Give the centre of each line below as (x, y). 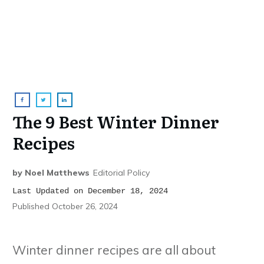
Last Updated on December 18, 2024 (90, 191)
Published (32, 206)
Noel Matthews (57, 172)
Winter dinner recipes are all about (114, 250)
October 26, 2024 (85, 206)
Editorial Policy (121, 172)
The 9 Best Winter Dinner (116, 121)
